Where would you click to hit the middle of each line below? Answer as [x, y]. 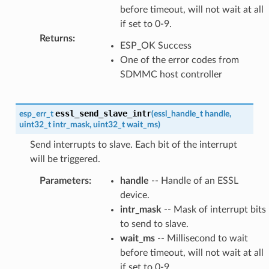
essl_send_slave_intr [103, 113]
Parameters [64, 180]
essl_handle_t [178, 113]
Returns [56, 38]
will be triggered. [65, 159]
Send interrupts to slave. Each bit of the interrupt [133, 144]
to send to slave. [154, 224]
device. [134, 195]
